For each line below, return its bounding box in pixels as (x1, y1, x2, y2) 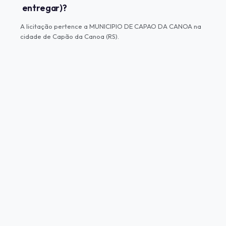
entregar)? (22, 2, 67, 14)
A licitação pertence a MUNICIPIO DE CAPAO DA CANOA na (20, 22, 201, 30)
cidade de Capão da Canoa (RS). (20, 32, 119, 40)
